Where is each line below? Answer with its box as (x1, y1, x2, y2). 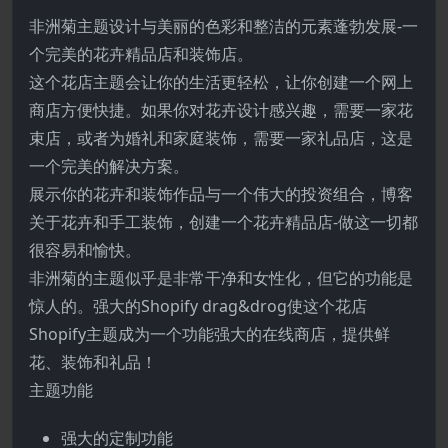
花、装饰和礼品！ (29, 350, 157, 373)
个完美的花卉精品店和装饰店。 (29, 42, 253, 65)
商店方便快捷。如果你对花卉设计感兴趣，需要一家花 (29, 98, 413, 121)
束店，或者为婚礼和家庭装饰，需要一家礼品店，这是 (29, 126, 413, 149)
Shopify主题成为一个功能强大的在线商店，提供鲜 (29, 322, 390, 345)
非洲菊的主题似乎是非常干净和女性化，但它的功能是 (29, 266, 413, 289)
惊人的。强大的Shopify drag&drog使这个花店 (29, 294, 367, 317)
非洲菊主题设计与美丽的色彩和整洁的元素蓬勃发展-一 (29, 14, 418, 37)
